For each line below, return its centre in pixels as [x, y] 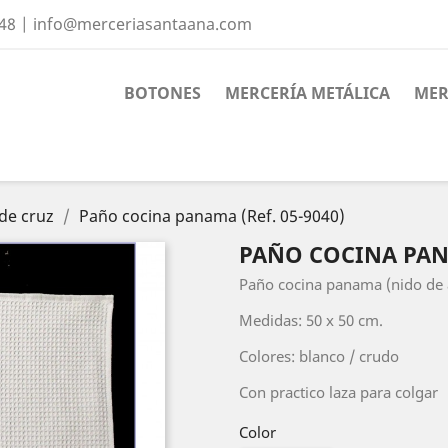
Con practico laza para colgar [338, 392]
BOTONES [162, 93]
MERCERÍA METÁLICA [307, 93]
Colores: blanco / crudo [319, 356]
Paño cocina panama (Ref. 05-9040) [212, 216]
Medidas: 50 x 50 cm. [311, 320]
